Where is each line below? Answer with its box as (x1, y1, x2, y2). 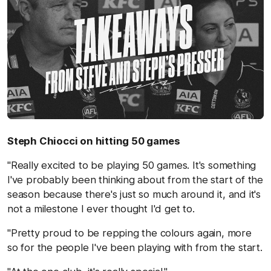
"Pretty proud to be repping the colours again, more (7, 226, 252, 239)
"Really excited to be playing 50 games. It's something (7, 158, 256, 171)
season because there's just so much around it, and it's (7, 188, 261, 200)
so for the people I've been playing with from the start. (7, 241, 263, 253)
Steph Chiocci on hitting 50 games (7, 134, 180, 147)
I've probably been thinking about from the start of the (7, 173, 263, 186)
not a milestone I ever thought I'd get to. (7, 202, 195, 215)
